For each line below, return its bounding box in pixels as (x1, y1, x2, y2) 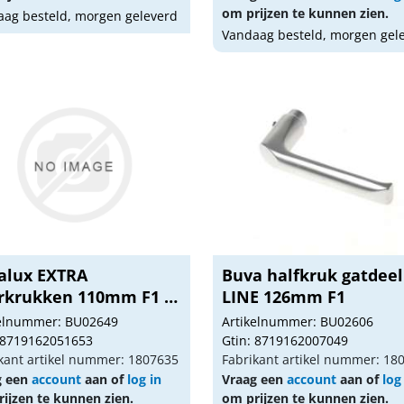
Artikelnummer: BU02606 (222, 313, 374, 330)
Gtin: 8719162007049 (222, 332, 349, 349)
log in (126, 371, 161, 388)
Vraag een (222, 371, 288, 388)
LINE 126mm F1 (222, 286, 346, 308)
